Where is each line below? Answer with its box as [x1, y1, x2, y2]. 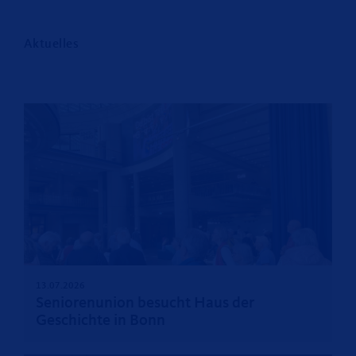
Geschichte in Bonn [36, 312, 165, 329]
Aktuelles [24, 37, 79, 51]
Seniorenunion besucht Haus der [36, 295, 254, 311]
